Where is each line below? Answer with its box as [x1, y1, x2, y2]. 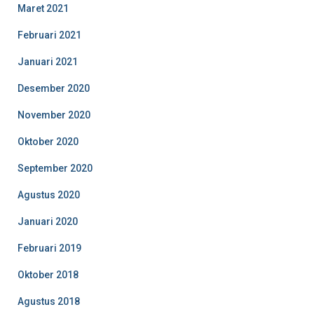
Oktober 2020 [18, 135, 78, 147]
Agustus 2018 [18, 295, 80, 307]
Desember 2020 [18, 82, 90, 94]
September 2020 [18, 162, 93, 174]
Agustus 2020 [18, 189, 80, 200]
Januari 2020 [18, 215, 78, 227]
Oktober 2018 [18, 268, 78, 280]
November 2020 [18, 109, 90, 121]
